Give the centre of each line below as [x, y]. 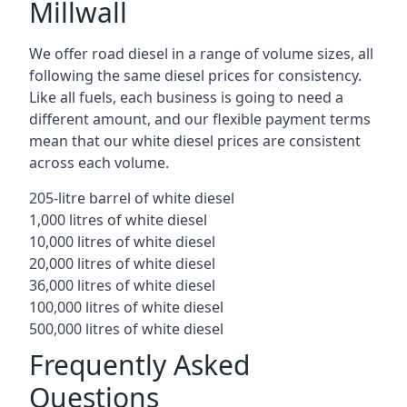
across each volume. [99, 163]
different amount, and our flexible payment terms [200, 119]
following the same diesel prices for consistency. [195, 75]
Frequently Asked [139, 365]
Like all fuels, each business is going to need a [186, 97]
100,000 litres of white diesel [126, 307]
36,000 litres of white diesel [122, 285]
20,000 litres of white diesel [122, 263]
